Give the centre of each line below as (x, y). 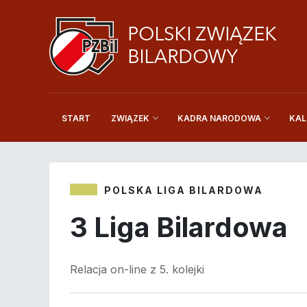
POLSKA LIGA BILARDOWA (184, 191)
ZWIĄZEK (130, 119)
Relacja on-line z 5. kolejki (137, 270)
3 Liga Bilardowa (179, 228)
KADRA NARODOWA (220, 119)
